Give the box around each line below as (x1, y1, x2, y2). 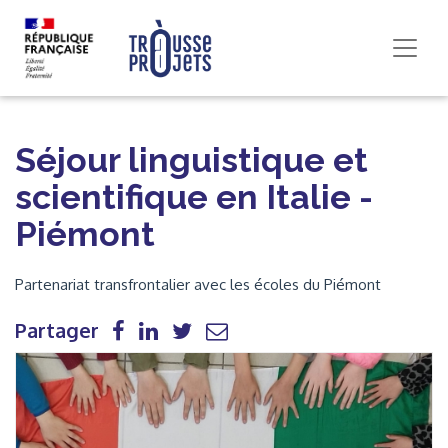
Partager (15, 317, 99, 343)
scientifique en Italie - (15, 177, 373, 217)
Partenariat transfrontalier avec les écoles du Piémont (15, 275, 381, 294)
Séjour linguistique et (15, 140, 368, 180)
